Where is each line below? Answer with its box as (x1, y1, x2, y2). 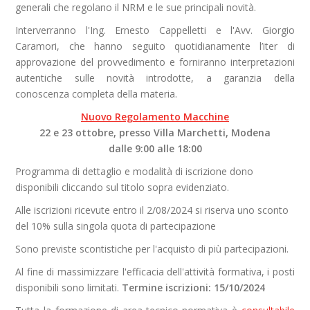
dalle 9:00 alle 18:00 (108, 142, 202, 155)
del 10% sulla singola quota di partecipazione (15, 219, 217, 232)
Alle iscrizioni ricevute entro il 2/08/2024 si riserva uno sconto (15, 203, 289, 217)
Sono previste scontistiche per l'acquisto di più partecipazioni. (15, 242, 289, 255)
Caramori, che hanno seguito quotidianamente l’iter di (15, 39, 295, 53)
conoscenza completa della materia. (15, 87, 178, 100)
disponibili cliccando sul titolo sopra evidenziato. (15, 181, 230, 194)
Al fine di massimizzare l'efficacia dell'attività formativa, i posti (15, 265, 295, 278)
